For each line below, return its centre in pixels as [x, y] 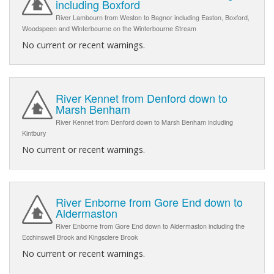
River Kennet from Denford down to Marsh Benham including [144, 122]
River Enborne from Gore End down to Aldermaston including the [150, 226]
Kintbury [34, 133]
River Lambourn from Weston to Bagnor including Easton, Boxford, [153, 18]
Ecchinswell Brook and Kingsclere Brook [80, 237]
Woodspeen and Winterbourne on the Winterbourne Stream [109, 29]
